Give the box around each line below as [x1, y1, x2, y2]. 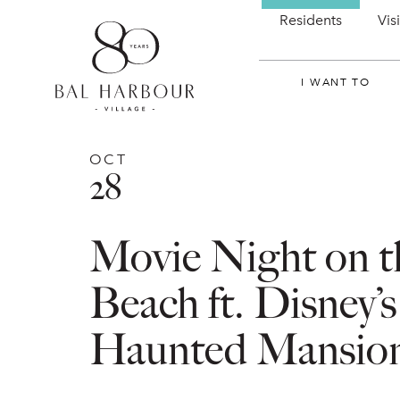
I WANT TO [301, 76, 371, 88]
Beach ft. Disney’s [89, 278, 396, 329]
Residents [279, 12, 342, 29]
